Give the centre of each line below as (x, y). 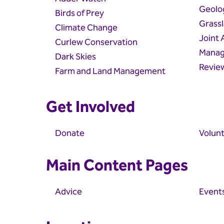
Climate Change (86, 27)
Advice (68, 191)
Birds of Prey (79, 13)
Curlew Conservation (96, 42)
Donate (70, 133)
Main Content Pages (117, 165)
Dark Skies (75, 56)
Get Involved (90, 107)
